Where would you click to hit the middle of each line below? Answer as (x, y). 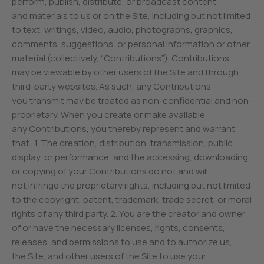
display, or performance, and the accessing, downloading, (131, 157)
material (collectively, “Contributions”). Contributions (121, 58)
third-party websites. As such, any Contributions (112, 86)
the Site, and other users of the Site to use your (109, 256)
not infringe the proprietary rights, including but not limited (131, 185)
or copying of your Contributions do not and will (110, 171)
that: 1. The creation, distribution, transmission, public (123, 143)
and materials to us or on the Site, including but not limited (131, 16)
